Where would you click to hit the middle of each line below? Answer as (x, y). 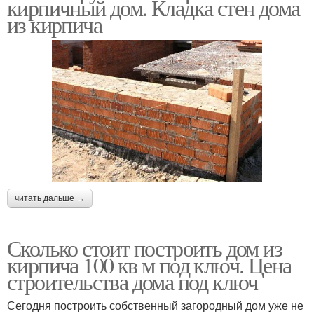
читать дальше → (50, 198)
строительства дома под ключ (132, 281)
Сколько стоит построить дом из (144, 247)
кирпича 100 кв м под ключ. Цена (149, 264)
